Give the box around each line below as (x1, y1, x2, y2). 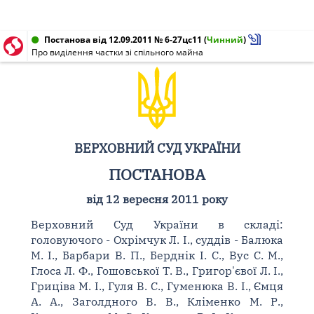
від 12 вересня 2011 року (86, 192, 228, 206)
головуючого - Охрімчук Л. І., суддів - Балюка (30, 233, 284, 247)
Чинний (207, 34, 243, 46)
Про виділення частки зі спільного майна (32, 46, 203, 58)
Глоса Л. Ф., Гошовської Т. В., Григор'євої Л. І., (30, 264, 284, 278)
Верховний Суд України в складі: (30, 217, 284, 231)
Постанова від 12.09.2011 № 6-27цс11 (44, 34, 202, 46)
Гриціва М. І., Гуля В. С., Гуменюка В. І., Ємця (30, 279, 284, 293)
